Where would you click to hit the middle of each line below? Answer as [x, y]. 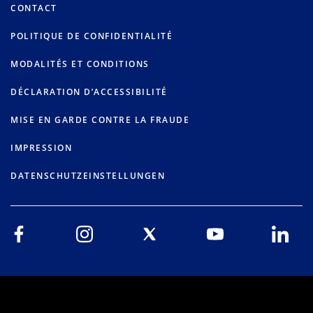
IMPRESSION [41, 148]
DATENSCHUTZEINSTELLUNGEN [88, 176]
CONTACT [34, 8]
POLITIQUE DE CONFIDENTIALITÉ [92, 36]
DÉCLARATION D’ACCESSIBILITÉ [89, 92]
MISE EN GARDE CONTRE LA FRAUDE [100, 120]
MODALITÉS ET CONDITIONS [80, 64]
